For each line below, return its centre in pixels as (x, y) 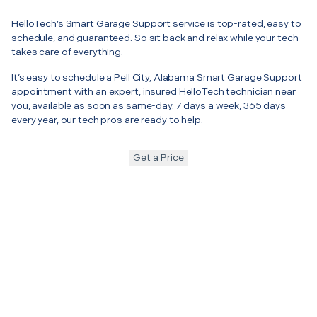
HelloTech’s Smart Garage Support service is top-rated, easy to (156, 23)
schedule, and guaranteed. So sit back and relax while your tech (155, 38)
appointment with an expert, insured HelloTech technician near (154, 91)
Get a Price (158, 157)
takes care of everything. (67, 52)
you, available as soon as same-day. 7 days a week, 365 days (149, 105)
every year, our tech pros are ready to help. (107, 120)
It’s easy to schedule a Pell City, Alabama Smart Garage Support (157, 77)
